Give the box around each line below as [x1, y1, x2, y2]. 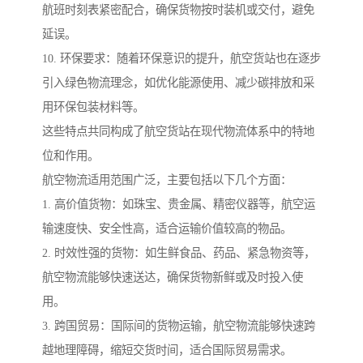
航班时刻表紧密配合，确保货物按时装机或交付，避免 [42, 3, 314, 17]
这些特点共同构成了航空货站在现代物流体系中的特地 [42, 125, 314, 139]
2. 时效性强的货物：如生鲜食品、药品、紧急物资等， [42, 246, 315, 260]
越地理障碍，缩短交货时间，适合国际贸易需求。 [42, 344, 292, 357]
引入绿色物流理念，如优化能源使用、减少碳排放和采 [42, 76, 314, 90]
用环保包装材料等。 [42, 100, 144, 114]
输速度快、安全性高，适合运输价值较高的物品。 [42, 222, 292, 236]
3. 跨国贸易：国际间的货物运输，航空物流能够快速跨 [42, 319, 315, 333]
